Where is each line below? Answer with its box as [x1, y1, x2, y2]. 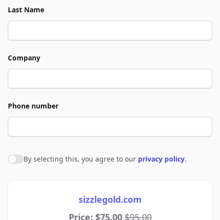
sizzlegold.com [78, 193, 142, 205]
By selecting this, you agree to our [24, 154, 138, 164]
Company [8, 53, 40, 62]
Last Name [8, 5, 44, 14]
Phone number [8, 101, 58, 110]
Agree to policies [8, 155, 70, 166]
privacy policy [138, 154, 185, 164]
